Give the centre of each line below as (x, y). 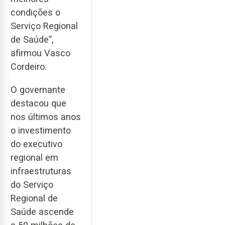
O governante (38, 90)
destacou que (38, 103)
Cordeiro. (29, 66)
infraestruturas (41, 171)
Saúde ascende (42, 212)
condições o (35, 12)
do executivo (36, 144)
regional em (34, 158)
